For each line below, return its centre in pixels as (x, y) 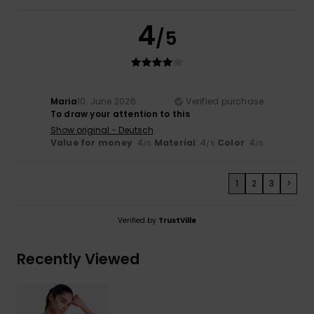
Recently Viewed (78, 259)
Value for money (91, 143)
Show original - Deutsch (102, 130)
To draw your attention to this (120, 114)
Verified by (138, 221)
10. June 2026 (106, 102)
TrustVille (177, 221)
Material (175, 143)
